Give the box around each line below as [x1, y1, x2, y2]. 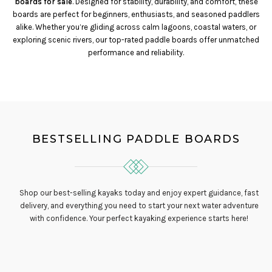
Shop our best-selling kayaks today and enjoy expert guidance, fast [19, 188, 259, 197]
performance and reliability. [88, 48, 184, 57]
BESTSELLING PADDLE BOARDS [32, 132, 240, 146]
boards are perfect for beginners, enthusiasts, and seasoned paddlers [12, 10, 260, 19]
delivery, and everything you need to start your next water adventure [19, 201, 259, 210]
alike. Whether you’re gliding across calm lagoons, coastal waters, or [16, 22, 256, 32]
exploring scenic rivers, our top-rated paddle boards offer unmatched [13, 35, 259, 44]
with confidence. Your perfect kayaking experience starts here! [30, 214, 248, 223]
